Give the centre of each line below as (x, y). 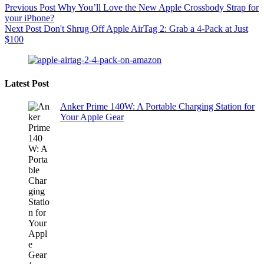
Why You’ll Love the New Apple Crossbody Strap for (158, 8)
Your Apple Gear (92, 117)
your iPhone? (29, 18)
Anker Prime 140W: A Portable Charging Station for (157, 106)
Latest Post (27, 83)
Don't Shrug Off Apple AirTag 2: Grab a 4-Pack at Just (146, 29)
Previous (22, 8)
